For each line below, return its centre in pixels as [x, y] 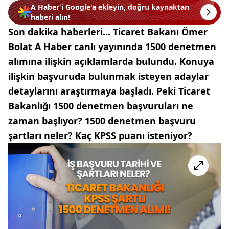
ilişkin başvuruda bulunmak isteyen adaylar [108, 76]
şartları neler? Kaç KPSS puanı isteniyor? [100, 135]
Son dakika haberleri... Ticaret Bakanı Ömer [108, 32]
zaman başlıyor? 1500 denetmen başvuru [102, 121]
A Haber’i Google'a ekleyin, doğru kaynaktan [110, 7]
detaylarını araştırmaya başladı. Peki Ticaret [109, 91]
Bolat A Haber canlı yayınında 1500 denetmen [112, 47]
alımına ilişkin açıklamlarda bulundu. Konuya [111, 61]
